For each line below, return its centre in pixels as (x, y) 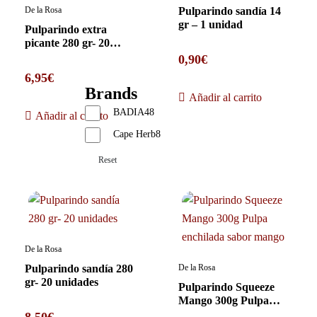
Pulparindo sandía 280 (79, 269)
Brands (111, 93)
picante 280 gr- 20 (67, 43)
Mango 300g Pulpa (224, 301)
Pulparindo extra (66, 30)
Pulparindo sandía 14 (230, 11)
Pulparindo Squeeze (227, 287)
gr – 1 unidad (211, 25)
